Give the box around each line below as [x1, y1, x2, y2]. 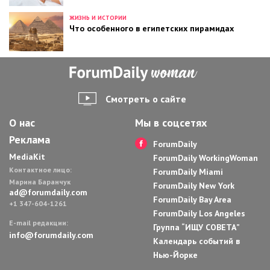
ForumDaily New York [153, 180, 234, 192]
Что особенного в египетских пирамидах [69, 23, 234, 34]
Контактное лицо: [9, 165, 72, 175]
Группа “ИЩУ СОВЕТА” [153, 222, 240, 233]
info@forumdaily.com [9, 230, 93, 241]
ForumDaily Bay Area [153, 194, 231, 206]
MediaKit [9, 151, 45, 163]
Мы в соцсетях [135, 116, 207, 130]
